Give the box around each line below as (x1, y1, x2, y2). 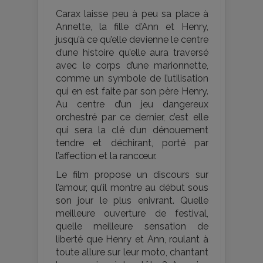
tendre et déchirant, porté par (56, 137, 208, 149)
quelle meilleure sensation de (56, 221, 208, 232)
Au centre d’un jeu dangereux (56, 99, 208, 110)
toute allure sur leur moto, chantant (56, 247, 208, 258)
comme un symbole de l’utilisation (56, 73, 208, 85)
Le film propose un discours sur (56, 169, 208, 181)
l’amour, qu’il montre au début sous (56, 182, 208, 194)
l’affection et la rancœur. (56, 150, 157, 162)
